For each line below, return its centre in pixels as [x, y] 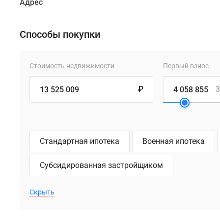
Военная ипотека [174, 141]
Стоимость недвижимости [72, 66]
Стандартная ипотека [80, 141]
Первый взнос [186, 66]
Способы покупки [60, 34]
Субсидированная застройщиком [101, 165]
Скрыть [42, 192]
